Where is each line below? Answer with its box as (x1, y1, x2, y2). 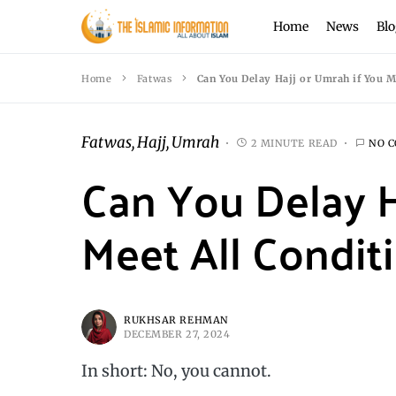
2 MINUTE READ (250, 136, 338, 149)
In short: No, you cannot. (81, 361, 271, 381)
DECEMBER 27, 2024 (124, 328, 231, 340)
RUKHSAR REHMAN (124, 314, 229, 326)
